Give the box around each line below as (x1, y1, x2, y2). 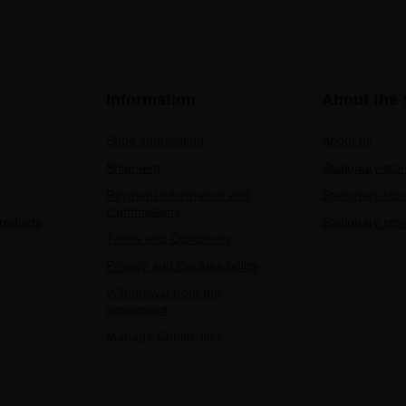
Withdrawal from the (105, 285, 221, 300)
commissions (105, 203, 180, 218)
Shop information (105, 132, 204, 148)
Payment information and (105, 187, 250, 202)
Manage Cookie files (105, 328, 223, 343)
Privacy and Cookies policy (105, 257, 259, 273)
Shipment (105, 159, 160, 175)
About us (322, 132, 373, 148)
